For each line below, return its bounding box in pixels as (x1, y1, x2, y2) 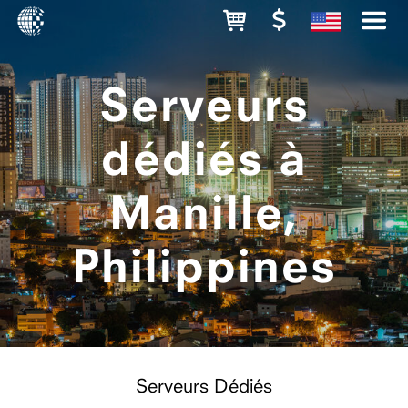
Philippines (71, 238, 337, 292)
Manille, (109, 184, 299, 239)
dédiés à (100, 130, 308, 185)
